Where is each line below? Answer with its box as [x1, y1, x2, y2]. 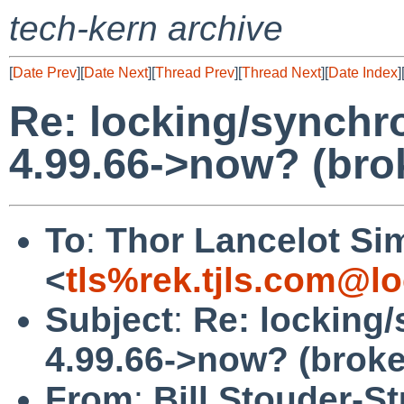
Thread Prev [155, 65, 234, 80]
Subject [45, 299, 173, 339]
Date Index [328, 65, 398, 80]
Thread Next [242, 65, 321, 80]
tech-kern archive [9, 9, 283, 48]
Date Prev [13, 65, 77, 80]
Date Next [84, 65, 148, 80]
